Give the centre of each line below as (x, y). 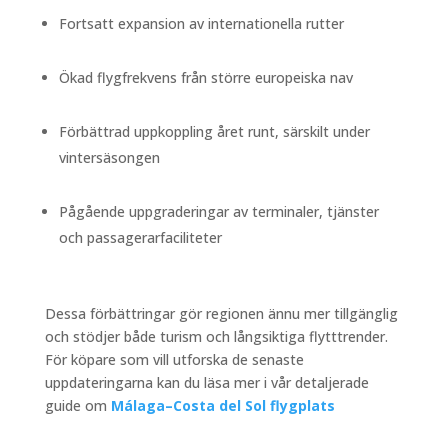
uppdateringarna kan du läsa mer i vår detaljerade (206, 383)
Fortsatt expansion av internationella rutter (201, 24)
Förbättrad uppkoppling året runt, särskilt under (214, 132)
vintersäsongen (109, 158)
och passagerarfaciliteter (140, 238)
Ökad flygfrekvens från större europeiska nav (205, 78)
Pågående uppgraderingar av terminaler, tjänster (218, 212)
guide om (75, 406)
